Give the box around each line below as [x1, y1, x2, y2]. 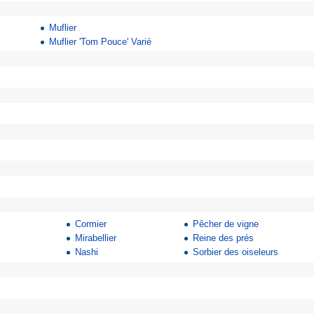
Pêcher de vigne [193, 218, 259, 229]
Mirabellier [75, 233, 117, 244]
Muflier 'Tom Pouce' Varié [49, 36, 152, 48]
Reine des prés [193, 233, 254, 244]
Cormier [75, 218, 107, 229]
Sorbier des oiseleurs [193, 247, 279, 258]
